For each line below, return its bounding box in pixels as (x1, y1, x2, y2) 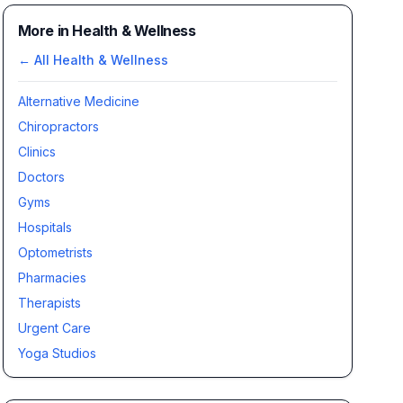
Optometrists (17, 245, 93, 260)
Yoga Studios (17, 345, 96, 361)
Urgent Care (17, 320, 91, 336)
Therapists (17, 295, 81, 310)
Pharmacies (17, 270, 86, 285)
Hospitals (17, 219, 72, 235)
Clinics (17, 144, 56, 159)
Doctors (17, 169, 65, 184)
